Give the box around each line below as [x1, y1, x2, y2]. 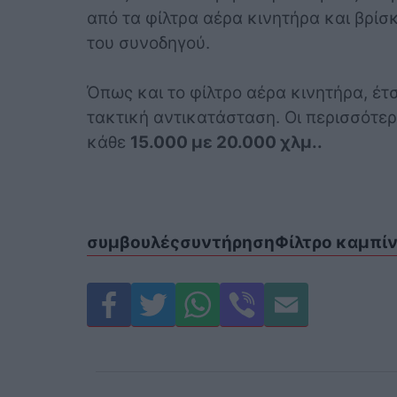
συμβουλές [86, 231, 180, 253]
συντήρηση [179, 231, 275, 253]
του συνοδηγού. [86, 32, 210, 53]
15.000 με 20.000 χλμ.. [129, 132, 323, 153]
